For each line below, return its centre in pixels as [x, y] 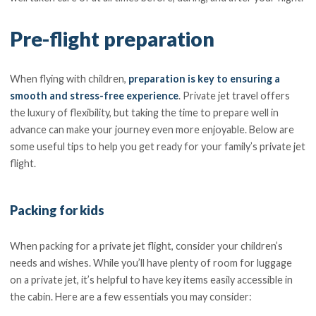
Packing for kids [57, 210]
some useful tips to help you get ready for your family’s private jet [158, 147]
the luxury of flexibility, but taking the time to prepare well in [145, 113]
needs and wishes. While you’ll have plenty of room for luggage [151, 263]
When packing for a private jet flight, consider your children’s [147, 246]
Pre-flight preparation [113, 38]
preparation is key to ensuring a [205, 79]
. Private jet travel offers [235, 96]
